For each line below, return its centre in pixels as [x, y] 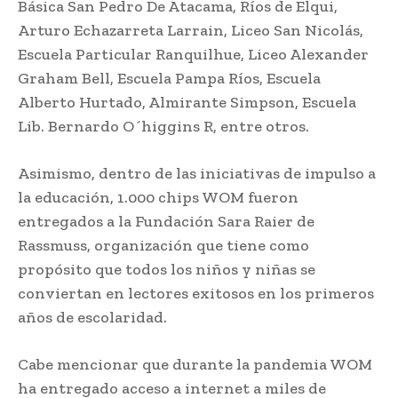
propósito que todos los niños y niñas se [167, 269]
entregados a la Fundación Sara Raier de [166, 221]
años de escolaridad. [92, 317]
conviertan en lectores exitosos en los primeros [196, 293]
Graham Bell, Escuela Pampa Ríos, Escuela [169, 78]
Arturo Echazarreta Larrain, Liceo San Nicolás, [191, 30]
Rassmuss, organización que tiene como [163, 245]
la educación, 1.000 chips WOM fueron [158, 197]
